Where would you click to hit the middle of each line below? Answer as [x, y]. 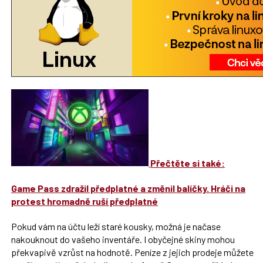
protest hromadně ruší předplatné [84, 201]
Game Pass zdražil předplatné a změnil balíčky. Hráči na [128, 188]
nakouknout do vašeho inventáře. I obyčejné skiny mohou [123, 239]
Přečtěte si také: [187, 163]
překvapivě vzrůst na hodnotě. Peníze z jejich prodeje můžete [132, 252]
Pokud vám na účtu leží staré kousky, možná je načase [116, 226]
